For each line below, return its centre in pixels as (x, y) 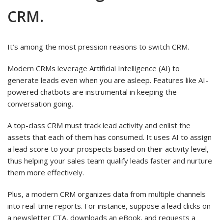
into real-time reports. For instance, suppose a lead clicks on (109, 206)
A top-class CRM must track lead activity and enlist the (99, 125)
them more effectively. (46, 172)
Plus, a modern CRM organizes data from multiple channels (107, 194)
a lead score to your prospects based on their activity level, (108, 149)
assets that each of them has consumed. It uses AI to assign (110, 137)
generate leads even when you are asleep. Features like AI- (108, 80)
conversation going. (40, 103)
